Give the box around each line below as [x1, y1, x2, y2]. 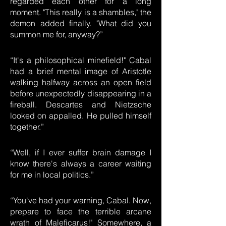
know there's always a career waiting [10, 158, 151, 168]
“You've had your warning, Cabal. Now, [10, 195, 151, 205]
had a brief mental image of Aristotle [10, 66, 151, 76]
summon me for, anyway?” [10, 29, 103, 39]
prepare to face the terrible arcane [10, 206, 151, 216]
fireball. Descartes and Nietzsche [10, 99, 151, 109]
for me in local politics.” [10, 169, 94, 180]
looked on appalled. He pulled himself [10, 110, 151, 121]
